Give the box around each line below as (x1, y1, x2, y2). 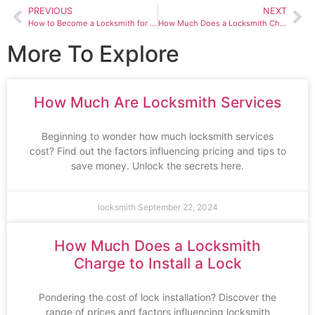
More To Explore (7, 40, 179, 68)
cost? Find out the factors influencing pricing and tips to (29, 145, 286, 157)
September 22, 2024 (137, 202, 218, 213)
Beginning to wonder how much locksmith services (41, 130, 274, 143)
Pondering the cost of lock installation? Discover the (39, 291, 276, 304)
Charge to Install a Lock (73, 255, 242, 273)
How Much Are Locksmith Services (34, 94, 281, 112)
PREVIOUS (28, 6, 72, 17)
